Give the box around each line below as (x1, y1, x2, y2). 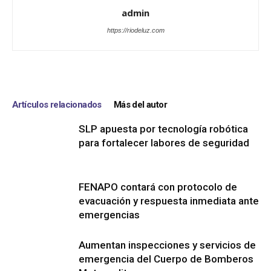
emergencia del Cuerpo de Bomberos (79, 252, 253, 265)
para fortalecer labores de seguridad (79, 136, 249, 149)
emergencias (79, 208, 140, 221)
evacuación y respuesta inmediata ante (79, 194, 259, 207)
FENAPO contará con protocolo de (79, 180, 237, 193)
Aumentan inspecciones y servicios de (79, 238, 256, 251)
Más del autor (113, 99, 168, 110)
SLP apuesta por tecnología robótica (79, 122, 248, 135)
